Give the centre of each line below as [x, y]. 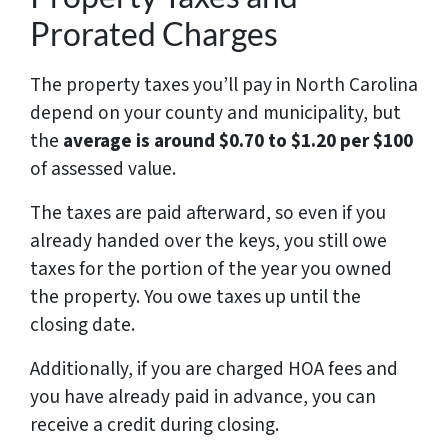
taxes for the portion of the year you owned [211, 268]
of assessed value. [103, 168]
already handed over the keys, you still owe [208, 240]
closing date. [82, 324]
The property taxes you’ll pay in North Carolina [224, 84]
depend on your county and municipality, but [215, 112]
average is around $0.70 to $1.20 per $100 [236, 140]
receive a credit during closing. [154, 424]
